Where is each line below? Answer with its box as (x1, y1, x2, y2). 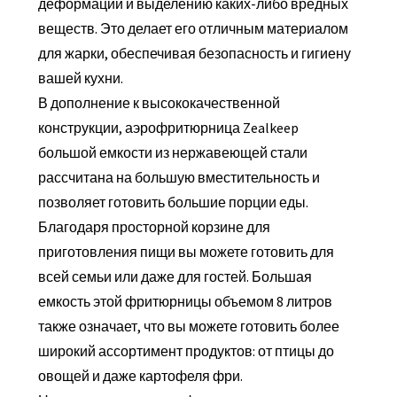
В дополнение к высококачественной (37, 94, 280, 113)
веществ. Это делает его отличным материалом (37, 19, 348, 38)
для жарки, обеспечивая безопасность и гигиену (37, 44, 351, 63)
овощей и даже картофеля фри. (37, 367, 243, 385)
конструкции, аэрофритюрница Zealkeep (37, 119, 299, 137)
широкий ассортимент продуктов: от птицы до (37, 342, 334, 361)
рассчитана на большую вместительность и (37, 168, 320, 187)
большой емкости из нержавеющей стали (37, 144, 307, 162)
